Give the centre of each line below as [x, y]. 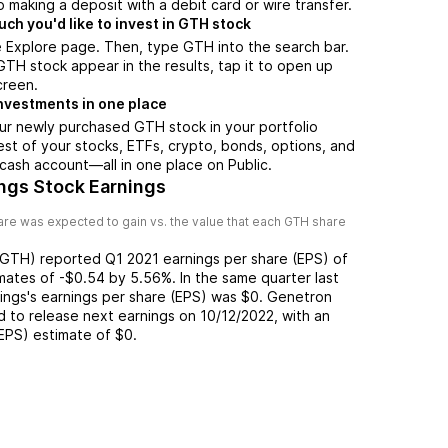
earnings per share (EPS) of [255, 258]
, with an [302, 315]
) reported [67, 258]
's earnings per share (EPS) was [132, 296]
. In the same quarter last [255, 277]
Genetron [299, 296]
